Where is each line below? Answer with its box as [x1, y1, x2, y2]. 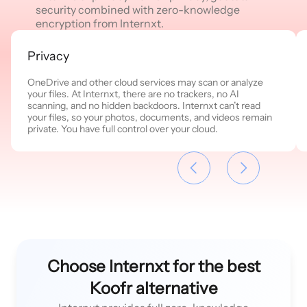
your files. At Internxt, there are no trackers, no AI [27, 87, 239, 100]
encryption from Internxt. [35, 16, 164, 30]
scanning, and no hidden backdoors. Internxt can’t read [27, 99, 260, 112]
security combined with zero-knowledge [35, 2, 240, 16]
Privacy [27, 48, 69, 64]
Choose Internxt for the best [47, 256, 260, 276]
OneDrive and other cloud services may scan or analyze [27, 75, 263, 88]
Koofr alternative [89, 278, 218, 298]
